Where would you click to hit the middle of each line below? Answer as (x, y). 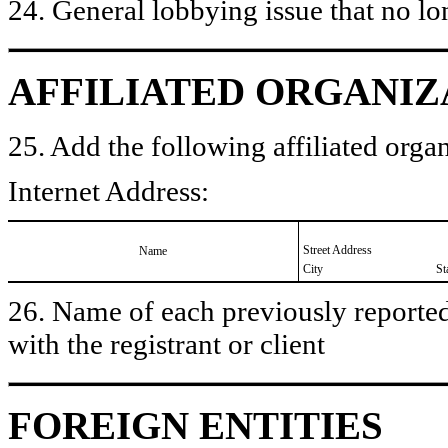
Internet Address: (108, 190)
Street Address (337, 249)
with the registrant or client (166, 343)
